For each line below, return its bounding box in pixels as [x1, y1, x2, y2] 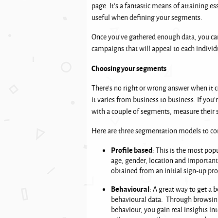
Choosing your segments [91, 63, 166, 73]
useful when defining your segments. [91, 12, 204, 22]
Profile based [111, 145, 152, 155]
